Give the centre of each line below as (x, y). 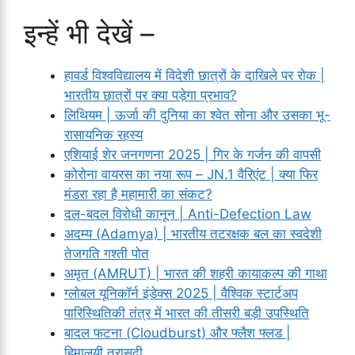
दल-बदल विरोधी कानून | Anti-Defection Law (188, 214)
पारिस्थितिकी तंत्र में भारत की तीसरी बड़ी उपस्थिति (187, 313)
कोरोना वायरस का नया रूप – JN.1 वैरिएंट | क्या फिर (191, 174)
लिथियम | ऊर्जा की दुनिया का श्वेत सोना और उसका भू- (197, 115)
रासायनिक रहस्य (103, 134)
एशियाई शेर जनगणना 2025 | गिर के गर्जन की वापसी (193, 154)
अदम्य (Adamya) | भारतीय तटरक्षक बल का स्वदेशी (193, 233)
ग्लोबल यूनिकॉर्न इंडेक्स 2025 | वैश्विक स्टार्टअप (181, 293)
